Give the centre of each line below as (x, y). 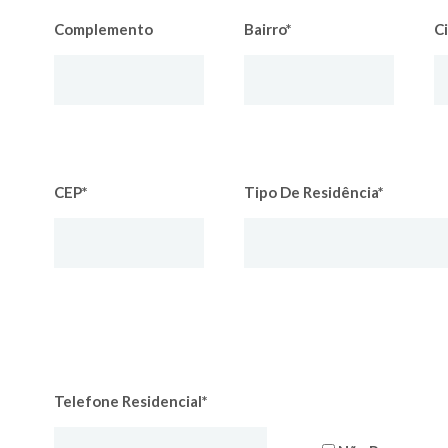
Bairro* (268, 29)
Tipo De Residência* (314, 192)
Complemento (103, 29)
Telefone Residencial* (131, 401)
